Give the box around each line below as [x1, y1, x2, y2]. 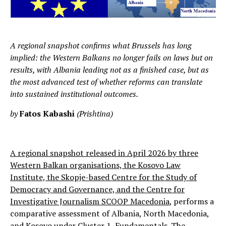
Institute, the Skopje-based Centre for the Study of [10, 171, 197, 183]
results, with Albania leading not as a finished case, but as [10, 64, 209, 75]
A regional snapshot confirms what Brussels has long [10, 39, 192, 51]
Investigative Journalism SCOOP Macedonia [10, 195, 169, 207]
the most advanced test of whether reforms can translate [10, 76, 202, 87]
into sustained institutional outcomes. [10, 88, 138, 99]
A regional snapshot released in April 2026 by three [10, 147, 198, 158]
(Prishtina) [77, 107, 113, 119]
